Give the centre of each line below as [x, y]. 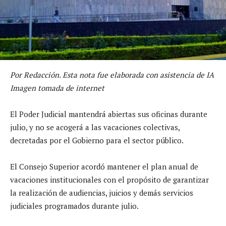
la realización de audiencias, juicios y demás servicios [102, 192]
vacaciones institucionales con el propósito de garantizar [109, 179]
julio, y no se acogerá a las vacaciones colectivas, [95, 127]
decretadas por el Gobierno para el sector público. [97, 140]
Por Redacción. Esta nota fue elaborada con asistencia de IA [112, 74]
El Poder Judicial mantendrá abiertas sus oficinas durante [109, 114]
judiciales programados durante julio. [74, 206]
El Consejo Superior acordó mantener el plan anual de [104, 166]
